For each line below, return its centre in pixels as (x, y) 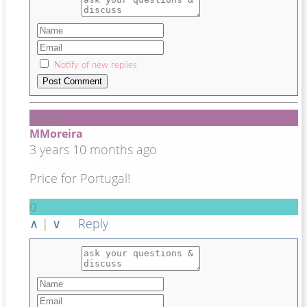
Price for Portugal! (80, 178)
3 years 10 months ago (93, 149)
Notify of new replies (96, 65)
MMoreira (56, 133)
